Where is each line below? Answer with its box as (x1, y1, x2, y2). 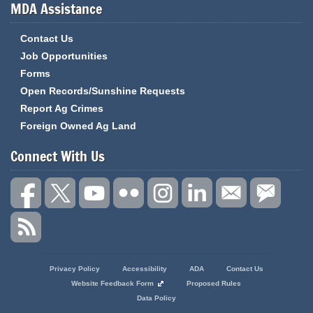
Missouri (10, 281, 61, 300)
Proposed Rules (187, 279, 242, 287)
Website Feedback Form (71, 279, 154, 287)
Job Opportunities (20, 50, 108, 61)
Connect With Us (10, 147, 105, 166)
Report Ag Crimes (20, 103, 103, 114)
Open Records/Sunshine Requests (20, 85, 185, 96)
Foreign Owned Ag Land (20, 120, 136, 131)
